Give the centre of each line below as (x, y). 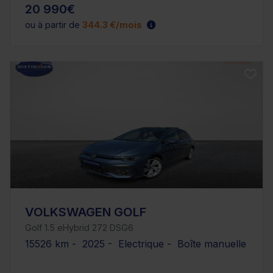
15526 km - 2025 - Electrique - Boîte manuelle (136, 244)
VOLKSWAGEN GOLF (86, 212)
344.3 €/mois (112, 25)
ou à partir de (54, 25)
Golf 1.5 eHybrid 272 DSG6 (79, 228)
